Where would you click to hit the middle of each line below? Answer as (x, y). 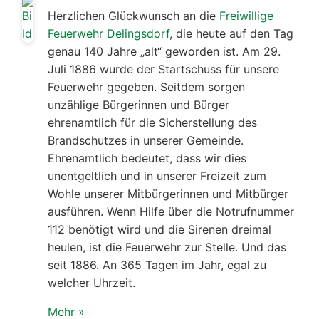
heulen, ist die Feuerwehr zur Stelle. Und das (167, 247)
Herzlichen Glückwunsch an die (134, 15)
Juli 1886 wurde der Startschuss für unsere (163, 69)
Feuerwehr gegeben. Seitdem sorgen (146, 87)
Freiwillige (246, 15)
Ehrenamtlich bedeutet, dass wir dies (147, 158)
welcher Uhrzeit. (91, 282)
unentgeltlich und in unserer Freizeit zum (157, 176)
